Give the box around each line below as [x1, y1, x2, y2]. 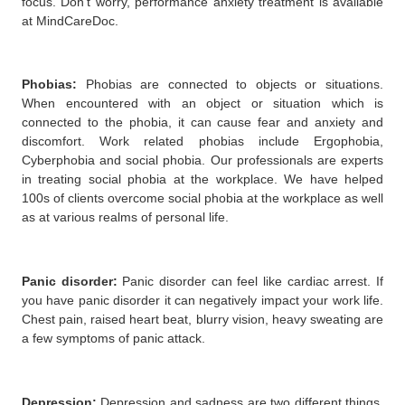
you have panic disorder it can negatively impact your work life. [22, 293, 383, 308]
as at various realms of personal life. [22, 210, 229, 225]
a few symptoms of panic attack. [22, 331, 205, 346]
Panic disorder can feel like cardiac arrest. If [122, 274, 384, 289]
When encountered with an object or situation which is [22, 96, 383, 111]
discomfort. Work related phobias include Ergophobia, [22, 134, 383, 149]
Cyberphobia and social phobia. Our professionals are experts [22, 153, 383, 168]
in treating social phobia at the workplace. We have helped [22, 172, 383, 187]
